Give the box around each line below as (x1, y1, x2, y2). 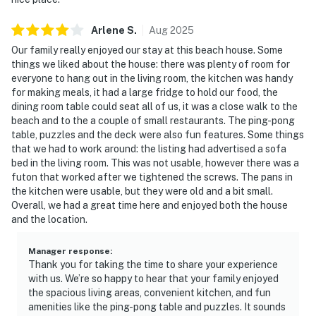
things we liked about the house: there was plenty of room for (11, 58, 290, 70)
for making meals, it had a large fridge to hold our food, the (11, 86, 278, 98)
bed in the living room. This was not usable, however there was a (11, 157, 299, 169)
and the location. (11, 213, 87, 225)
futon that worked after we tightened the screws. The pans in (11, 171, 293, 183)
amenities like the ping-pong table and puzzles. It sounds (28, 300, 286, 312)
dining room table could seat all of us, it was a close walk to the (11, 100, 298, 112)
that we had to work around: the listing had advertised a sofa (11, 142, 286, 154)
